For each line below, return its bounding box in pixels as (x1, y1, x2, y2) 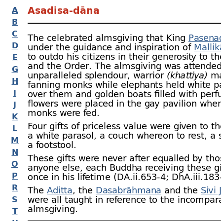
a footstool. (28, 139, 76, 150)
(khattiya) (167, 69, 208, 81)
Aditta (47, 184, 73, 196)
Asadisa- (28, 4, 73, 16)
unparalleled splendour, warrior (28, 69, 167, 81)
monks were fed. (28, 107, 100, 118)
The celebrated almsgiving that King (28, 32, 188, 43)
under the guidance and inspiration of (28, 41, 194, 53)
